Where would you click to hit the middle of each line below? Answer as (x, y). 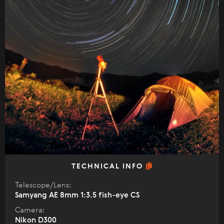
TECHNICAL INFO (108, 167)
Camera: (30, 210)
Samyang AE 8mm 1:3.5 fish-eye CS (77, 195)
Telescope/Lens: (43, 185)
